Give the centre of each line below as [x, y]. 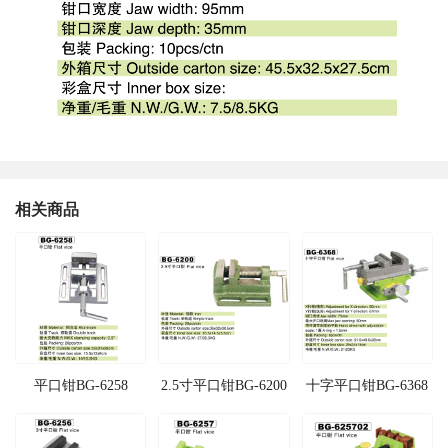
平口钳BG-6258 [80, 384]
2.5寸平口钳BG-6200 [224, 384]
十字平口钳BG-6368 [367, 384]
